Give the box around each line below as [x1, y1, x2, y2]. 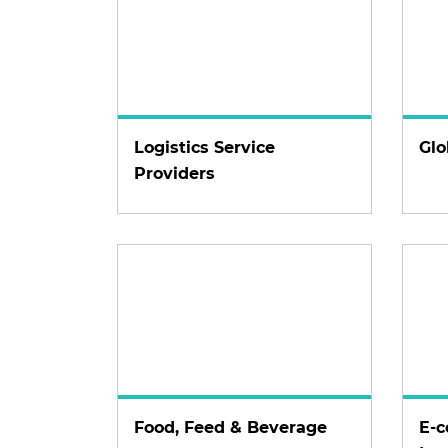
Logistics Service [134, 138, 275, 157]
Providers [134, 164, 215, 183]
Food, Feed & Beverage [134, 418, 327, 437]
